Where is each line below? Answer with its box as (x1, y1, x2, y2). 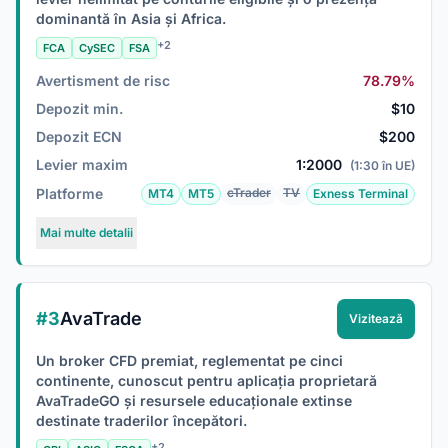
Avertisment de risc (36, 72, 170, 89)
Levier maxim (36, 156, 128, 173)
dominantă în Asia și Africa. (36, 10, 226, 27)
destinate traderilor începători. (36, 412, 247, 429)
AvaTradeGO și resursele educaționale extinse (36, 392, 352, 409)
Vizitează (349, 311, 403, 326)
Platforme (36, 185, 103, 202)
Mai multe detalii (40, 225, 133, 240)
